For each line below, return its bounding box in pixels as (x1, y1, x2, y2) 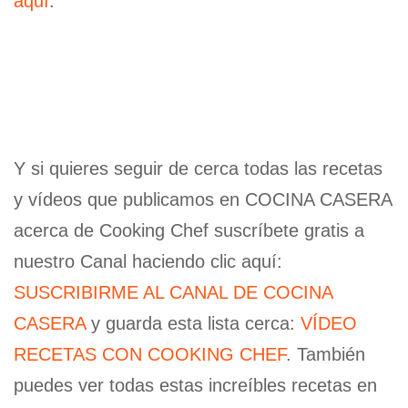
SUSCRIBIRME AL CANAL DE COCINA (14, 282, 332, 303)
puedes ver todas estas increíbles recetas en (14, 375, 377, 396)
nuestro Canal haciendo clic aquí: (14, 251, 282, 272)
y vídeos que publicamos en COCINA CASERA (14, 189, 392, 210)
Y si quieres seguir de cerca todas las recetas (14, 158, 382, 179)
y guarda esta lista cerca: (86, 313, 301, 334)
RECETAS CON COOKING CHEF (14, 344, 286, 365)
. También (286, 344, 365, 365)
